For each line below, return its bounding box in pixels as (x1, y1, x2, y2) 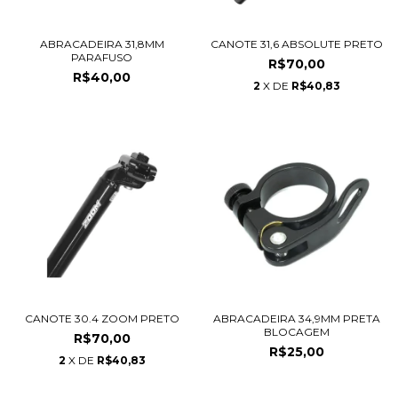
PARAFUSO (71, 50, 132, 64)
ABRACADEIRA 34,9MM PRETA (212, 312, 380, 325)
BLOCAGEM (263, 325, 330, 338)
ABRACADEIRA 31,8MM (39, 36, 164, 51)
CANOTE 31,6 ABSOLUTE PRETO (210, 37, 383, 51)
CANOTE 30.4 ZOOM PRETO (24, 312, 179, 325)
